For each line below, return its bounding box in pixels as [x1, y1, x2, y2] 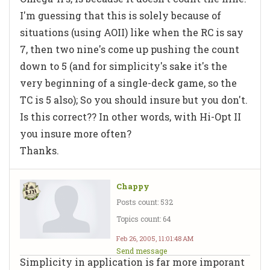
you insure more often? [20, 127, 131, 140]
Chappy [116, 180, 149, 192]
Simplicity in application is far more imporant [20, 255, 245, 268]
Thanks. [20, 143, 59, 157]
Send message [116, 245, 167, 256]
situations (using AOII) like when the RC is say [20, 25, 243, 39]
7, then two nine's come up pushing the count [20, 42, 239, 55]
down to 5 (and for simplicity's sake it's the [20, 59, 227, 72]
